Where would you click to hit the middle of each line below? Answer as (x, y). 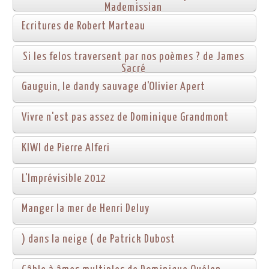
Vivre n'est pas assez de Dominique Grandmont (125, 118)
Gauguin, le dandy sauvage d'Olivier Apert (113, 87)
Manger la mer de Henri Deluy (86, 209)
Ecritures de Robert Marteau (83, 26)
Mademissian (134, 8)
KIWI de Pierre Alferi (66, 148)
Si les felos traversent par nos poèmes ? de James (133, 56)
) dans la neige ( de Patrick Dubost (98, 240)
